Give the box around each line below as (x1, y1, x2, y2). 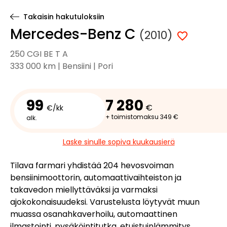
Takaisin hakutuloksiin (23, 12, 104, 22)
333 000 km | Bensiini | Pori (10, 60, 113, 72)
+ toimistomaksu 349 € (105, 112, 179, 121)
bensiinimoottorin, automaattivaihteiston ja (10, 172, 181, 183)
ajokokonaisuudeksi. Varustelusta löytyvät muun (10, 196, 200, 208)
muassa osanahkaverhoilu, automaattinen (10, 208, 177, 220)
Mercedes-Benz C (10, 24, 139, 44)
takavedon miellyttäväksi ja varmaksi (10, 184, 158, 196)
